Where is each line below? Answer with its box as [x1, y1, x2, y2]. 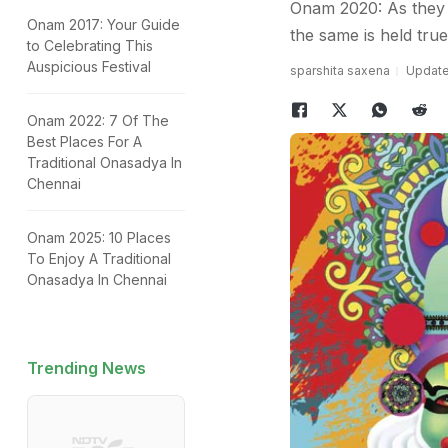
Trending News [27, 358, 146, 378]
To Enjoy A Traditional [27, 250, 171, 267]
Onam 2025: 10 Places [27, 229, 171, 246]
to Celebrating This [27, 37, 153, 54]
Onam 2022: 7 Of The [27, 112, 169, 129]
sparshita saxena [289, 63, 390, 78]
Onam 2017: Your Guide [27, 16, 180, 33]
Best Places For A [27, 133, 142, 150]
